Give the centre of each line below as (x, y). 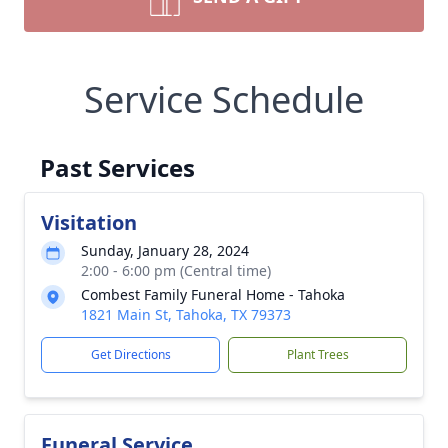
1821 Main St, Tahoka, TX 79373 (186, 314)
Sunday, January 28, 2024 (165, 250)
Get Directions (130, 354)
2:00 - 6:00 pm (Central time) (176, 270)
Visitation (89, 222)
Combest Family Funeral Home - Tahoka (213, 294)
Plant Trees (317, 354)
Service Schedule (224, 99)
